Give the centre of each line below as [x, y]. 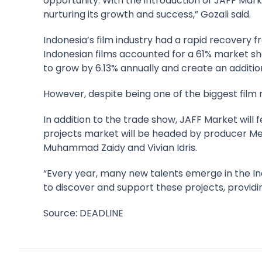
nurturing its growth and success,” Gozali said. [147, 15]
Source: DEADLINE [83, 213]
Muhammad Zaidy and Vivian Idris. [120, 148]
